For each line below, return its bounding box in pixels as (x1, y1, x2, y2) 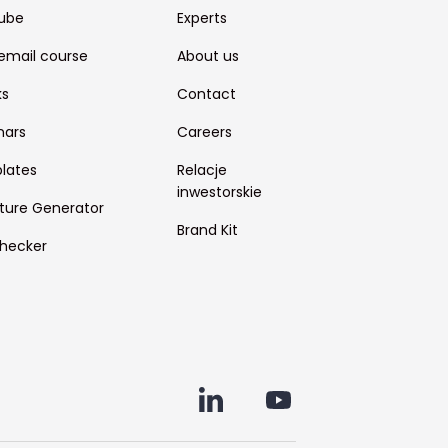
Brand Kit (176, 220, 238, 241)
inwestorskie (176, 182, 262, 203)
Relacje (176, 160, 227, 181)
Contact (176, 84, 236, 105)
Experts (176, 8, 227, 29)
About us (176, 46, 239, 67)
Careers (176, 122, 232, 143)
